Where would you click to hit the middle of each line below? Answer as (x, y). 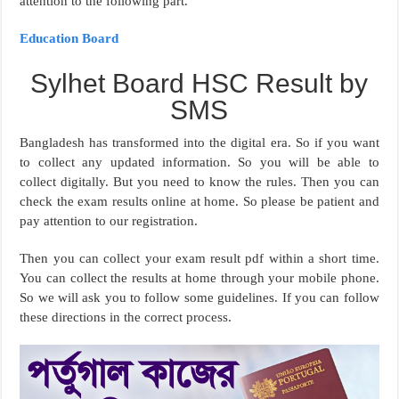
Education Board (69, 39)
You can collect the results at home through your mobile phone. (199, 278)
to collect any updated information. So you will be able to (199, 163)
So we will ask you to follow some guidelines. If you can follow (199, 298)
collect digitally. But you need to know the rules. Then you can (199, 182)
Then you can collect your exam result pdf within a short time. (199, 259)
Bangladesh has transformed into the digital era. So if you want (199, 143)
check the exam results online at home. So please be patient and (199, 202)
